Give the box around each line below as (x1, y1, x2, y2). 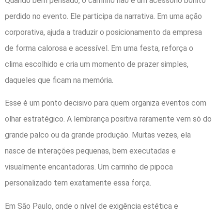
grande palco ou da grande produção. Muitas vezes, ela (5, 130, 191, 140)
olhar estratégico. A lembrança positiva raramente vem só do (5, 114, 212, 124)
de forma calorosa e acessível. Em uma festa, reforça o (5, 43, 193, 53)
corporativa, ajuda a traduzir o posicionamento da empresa (5, 27, 202, 37)
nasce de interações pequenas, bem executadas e (5, 146, 176, 156)
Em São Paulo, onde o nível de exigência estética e (5, 201, 178, 211)
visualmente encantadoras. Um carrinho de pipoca (5, 162, 173, 172)
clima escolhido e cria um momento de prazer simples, (5, 59, 188, 69)
